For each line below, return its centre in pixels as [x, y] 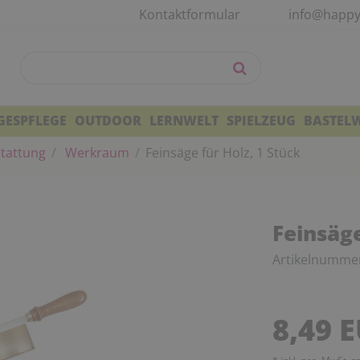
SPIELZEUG [261, 121]
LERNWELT [184, 121]
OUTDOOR [108, 121]
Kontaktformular [190, 14]
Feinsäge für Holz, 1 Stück [223, 153]
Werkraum [96, 153]
